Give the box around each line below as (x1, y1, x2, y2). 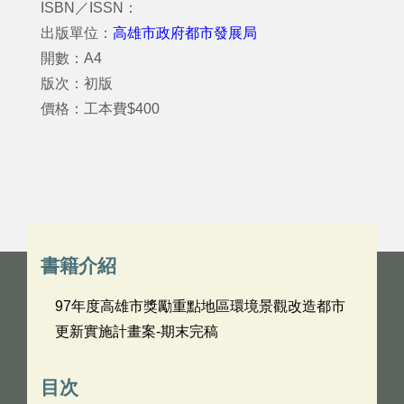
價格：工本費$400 (41, 101, 160, 116)
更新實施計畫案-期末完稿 (55, 324, 218, 339)
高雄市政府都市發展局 (113, 25, 257, 41)
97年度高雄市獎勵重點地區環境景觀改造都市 (55, 298, 345, 314)
